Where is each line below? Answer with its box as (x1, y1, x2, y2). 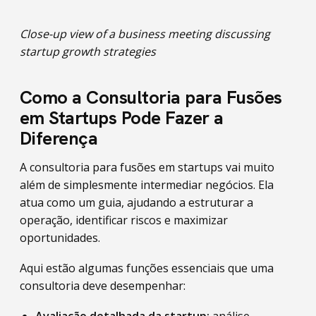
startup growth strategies (20, 44, 156, 59)
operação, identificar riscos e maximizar (20, 212, 228, 228)
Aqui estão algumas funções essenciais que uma (20, 260, 274, 276)
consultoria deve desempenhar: (20, 278, 186, 293)
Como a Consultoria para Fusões (20, 85, 282, 109)
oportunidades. (20, 230, 100, 245)
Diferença (20, 126, 98, 150)
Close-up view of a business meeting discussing (20, 26, 270, 42)
